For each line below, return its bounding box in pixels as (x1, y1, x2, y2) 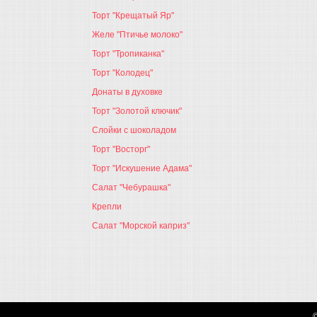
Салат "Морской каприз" (92, 220, 190, 231)
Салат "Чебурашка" (92, 182, 171, 192)
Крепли (92, 201, 122, 212)
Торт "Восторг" (92, 144, 150, 154)
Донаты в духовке (92, 86, 163, 97)
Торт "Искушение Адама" (92, 163, 192, 173)
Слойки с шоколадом (92, 125, 176, 135)
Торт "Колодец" (92, 67, 153, 78)
